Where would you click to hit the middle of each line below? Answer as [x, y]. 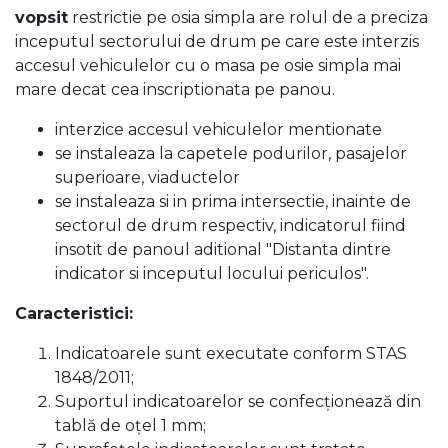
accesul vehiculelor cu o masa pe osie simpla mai [208, 65]
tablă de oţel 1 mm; [130, 425]
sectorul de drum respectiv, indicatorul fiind [230, 225]
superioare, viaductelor [147, 177]
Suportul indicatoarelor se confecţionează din [238, 401]
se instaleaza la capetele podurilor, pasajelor [231, 153]
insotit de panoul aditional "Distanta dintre [223, 249]
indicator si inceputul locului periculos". [212, 273]
